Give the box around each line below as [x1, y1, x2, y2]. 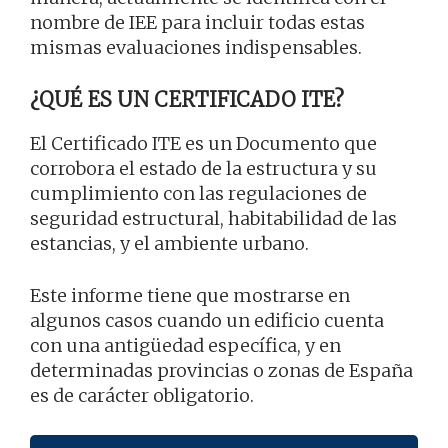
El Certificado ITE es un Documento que [30, 132, 377, 156]
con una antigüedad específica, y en [30, 334, 341, 358]
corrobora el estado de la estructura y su [30, 157, 377, 181]
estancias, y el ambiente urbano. [30, 232, 309, 256]
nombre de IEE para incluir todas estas [30, 11, 365, 35]
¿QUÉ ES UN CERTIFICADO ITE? [30, 87, 345, 113]
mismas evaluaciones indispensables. [30, 36, 362, 60]
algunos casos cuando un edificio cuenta [30, 309, 384, 333]
